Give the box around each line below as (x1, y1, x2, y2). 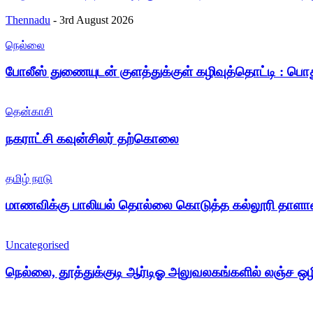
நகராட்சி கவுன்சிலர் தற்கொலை (6, 131, 179, 146)
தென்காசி (6, 105, 53, 118)
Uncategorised (6, 238, 69, 251)
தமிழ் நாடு (6, 172, 52, 184)
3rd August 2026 (59, 13, 133, 26)
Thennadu (6, 13, 50, 26)
